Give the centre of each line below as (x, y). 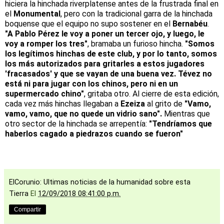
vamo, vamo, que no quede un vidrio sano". (84, 113)
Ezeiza (133, 103)
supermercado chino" (44, 93)
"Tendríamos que (180, 123)
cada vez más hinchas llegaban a (63, 103)
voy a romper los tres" (46, 43)
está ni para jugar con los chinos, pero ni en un (91, 83)
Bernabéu (190, 23)
